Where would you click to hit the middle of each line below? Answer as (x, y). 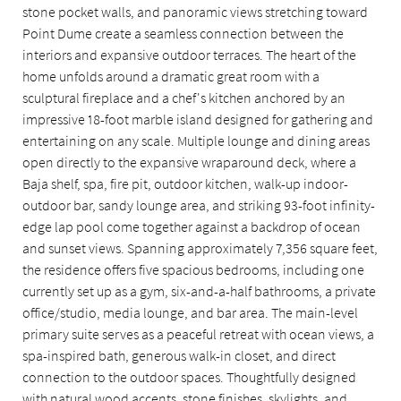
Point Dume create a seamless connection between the (183, 33)
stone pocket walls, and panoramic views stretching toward (195, 11)
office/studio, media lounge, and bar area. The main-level (190, 312)
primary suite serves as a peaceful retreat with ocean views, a (198, 333)
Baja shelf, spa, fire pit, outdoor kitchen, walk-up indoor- (185, 183)
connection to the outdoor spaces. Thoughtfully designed (189, 376)
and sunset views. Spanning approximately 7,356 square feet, (200, 247)
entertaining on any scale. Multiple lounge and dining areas (196, 140)
